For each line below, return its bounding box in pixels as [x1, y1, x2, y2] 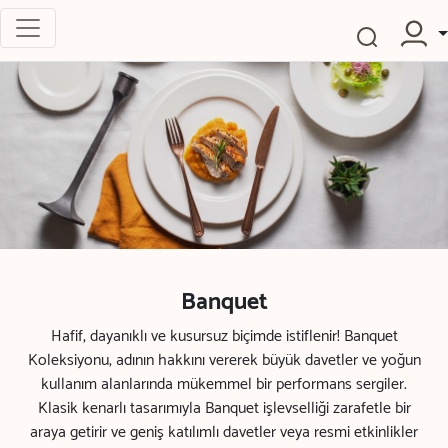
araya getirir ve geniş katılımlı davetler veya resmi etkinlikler [30, 418, 418, 446]
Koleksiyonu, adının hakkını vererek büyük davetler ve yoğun [27, 346, 421, 374]
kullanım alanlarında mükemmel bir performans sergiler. [41, 370, 407, 398]
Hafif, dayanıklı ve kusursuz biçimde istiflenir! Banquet [50, 322, 398, 350]
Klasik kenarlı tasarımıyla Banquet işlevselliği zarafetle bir [37, 394, 411, 422]
